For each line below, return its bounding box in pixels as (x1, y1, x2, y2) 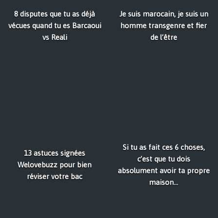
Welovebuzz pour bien (18, 161, 91, 169)
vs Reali (42, 33, 67, 42)
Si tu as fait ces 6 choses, (122, 143, 205, 152)
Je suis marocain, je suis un (119, 10, 208, 18)
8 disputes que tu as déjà (14, 10, 95, 18)
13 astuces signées (24, 149, 85, 158)
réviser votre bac (27, 172, 82, 181)
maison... (149, 178, 178, 187)
